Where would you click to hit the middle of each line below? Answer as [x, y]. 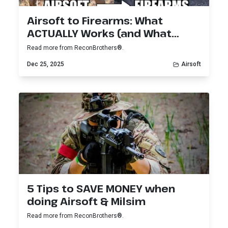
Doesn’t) [50, 46]
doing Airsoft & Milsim [87, 202]
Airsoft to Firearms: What [95, 21]
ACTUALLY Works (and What [99, 34]
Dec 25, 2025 [46, 64]
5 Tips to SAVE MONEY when [101, 189]
